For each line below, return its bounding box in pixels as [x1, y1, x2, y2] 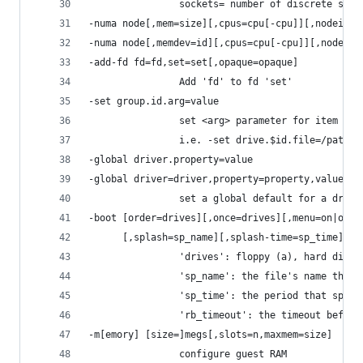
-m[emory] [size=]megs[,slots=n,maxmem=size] [88, 328, 332, 340]
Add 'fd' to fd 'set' [88, 75, 293, 88]
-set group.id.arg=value [88, 95, 219, 107]
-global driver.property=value [88, 153, 253, 165]
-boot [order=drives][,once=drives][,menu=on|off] [88, 211, 361, 224]
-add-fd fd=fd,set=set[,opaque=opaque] [88, 56, 298, 68]
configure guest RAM [88, 348, 287, 360]
